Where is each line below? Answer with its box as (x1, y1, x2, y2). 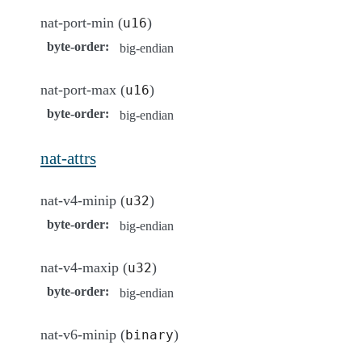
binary (125, 326, 174, 343)
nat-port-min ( (40, 14, 123, 31)
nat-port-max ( (40, 81, 125, 98)
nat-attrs (40, 148, 96, 167)
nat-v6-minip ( (40, 326, 125, 343)
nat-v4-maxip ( (40, 259, 128, 276)
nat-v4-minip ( (40, 192, 125, 208)
